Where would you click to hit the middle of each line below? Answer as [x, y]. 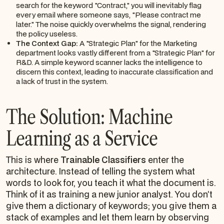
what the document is [170, 182]
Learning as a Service [82, 138]
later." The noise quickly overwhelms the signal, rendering [111, 24]
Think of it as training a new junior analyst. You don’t [109, 194]
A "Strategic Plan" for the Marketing [137, 43]
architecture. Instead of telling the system [91, 171]
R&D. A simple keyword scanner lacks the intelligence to [109, 62]
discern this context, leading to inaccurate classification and [114, 71]
